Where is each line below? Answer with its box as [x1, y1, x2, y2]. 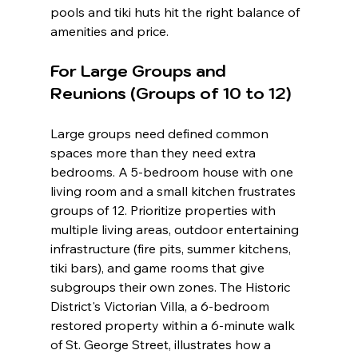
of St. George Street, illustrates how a [50, 336, 274, 353]
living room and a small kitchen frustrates [50, 183, 299, 200]
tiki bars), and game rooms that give [50, 260, 268, 276]
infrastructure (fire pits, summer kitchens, [50, 241, 294, 257]
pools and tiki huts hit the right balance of [50, 4, 303, 21]
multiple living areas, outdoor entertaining [50, 221, 302, 238]
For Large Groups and [50, 61, 230, 82]
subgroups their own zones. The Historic [50, 279, 293, 296]
